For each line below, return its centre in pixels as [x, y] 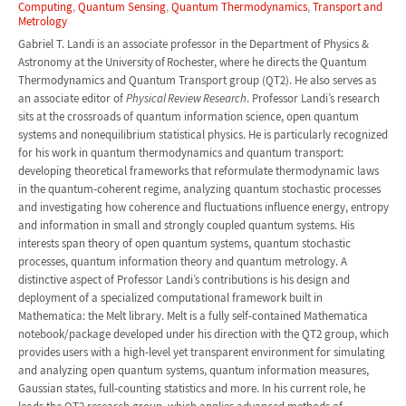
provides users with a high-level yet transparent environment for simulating [201, 352]
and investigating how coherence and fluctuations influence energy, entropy [203, 207]
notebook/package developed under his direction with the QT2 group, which [203, 333]
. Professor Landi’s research [313, 98]
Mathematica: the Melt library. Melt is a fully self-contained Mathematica [193, 315]
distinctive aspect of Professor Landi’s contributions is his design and [184, 279]
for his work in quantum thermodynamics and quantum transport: [180, 152]
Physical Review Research [186, 98]
